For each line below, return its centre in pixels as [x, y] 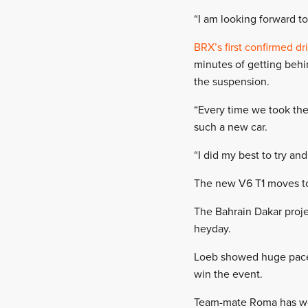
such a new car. [231, 127]
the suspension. [232, 82]
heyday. [212, 229]
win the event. [228, 274]
